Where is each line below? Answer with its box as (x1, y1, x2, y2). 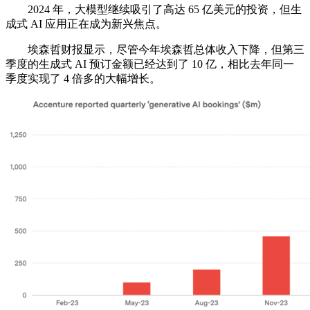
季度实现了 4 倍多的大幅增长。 (6, 73, 161, 85)
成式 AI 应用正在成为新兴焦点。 (6, 18, 167, 30)
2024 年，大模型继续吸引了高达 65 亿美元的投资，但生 (6, 3, 302, 16)
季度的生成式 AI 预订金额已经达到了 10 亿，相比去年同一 (6, 58, 294, 71)
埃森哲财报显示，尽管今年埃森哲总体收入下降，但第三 (6, 44, 304, 56)
